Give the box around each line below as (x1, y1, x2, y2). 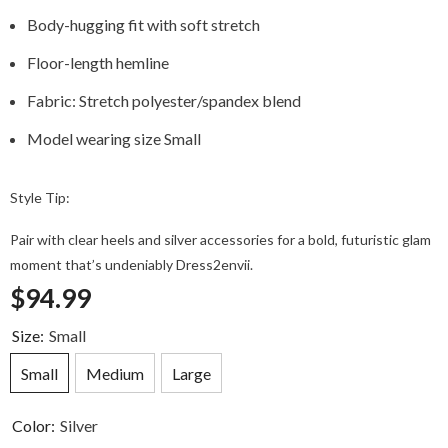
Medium (86, 364, 144, 384)
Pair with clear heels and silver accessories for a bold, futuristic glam (10, 230, 431, 248)
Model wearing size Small (27, 128, 201, 148)
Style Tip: (10, 188, 70, 206)
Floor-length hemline (27, 52, 169, 72)
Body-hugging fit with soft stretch (27, 14, 260, 34)
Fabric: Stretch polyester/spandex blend (27, 90, 301, 110)
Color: (12, 416, 58, 436)
